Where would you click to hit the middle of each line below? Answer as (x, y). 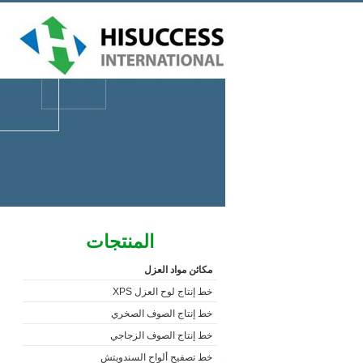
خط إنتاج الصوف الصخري (161, 314)
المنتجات (120, 241)
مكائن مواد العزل (178, 270)
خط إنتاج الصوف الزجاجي (161, 335)
